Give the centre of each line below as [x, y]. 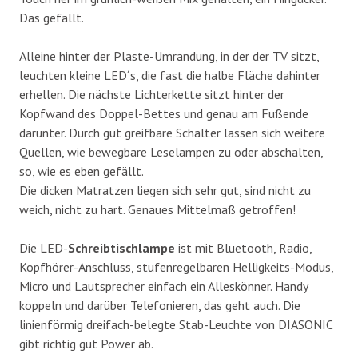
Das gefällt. [52, 17]
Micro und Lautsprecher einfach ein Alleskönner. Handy [163, 286]
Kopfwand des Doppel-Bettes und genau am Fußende [164, 113]
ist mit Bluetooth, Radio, [243, 247]
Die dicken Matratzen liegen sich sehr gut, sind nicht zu [165, 190]
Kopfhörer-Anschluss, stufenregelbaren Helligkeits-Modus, [176, 267]
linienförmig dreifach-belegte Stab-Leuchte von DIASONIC [176, 324]
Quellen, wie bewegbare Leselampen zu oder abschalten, [171, 151]
